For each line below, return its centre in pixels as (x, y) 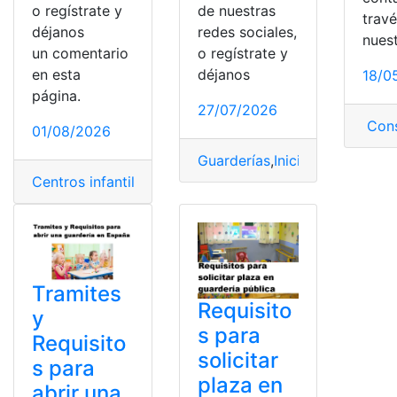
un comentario (82, 54)
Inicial (292, 160)
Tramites (77, 294)
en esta (56, 75)
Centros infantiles (91, 182)
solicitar (237, 361)
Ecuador (229, 182)
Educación (296, 182)
